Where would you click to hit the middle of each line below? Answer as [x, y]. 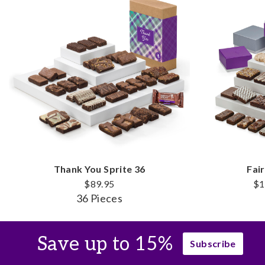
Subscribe [213, 243]
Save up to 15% [105, 244]
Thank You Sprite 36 [99, 169]
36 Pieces [99, 198]
